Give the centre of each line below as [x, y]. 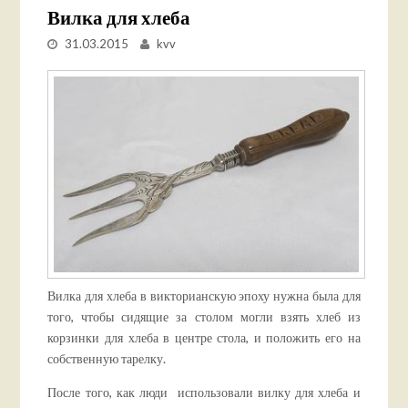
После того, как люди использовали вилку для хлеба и [204, 392]
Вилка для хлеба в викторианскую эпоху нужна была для [204, 295]
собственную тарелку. [107, 358]
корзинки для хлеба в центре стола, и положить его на [204, 337]
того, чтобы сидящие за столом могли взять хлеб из [204, 316]
